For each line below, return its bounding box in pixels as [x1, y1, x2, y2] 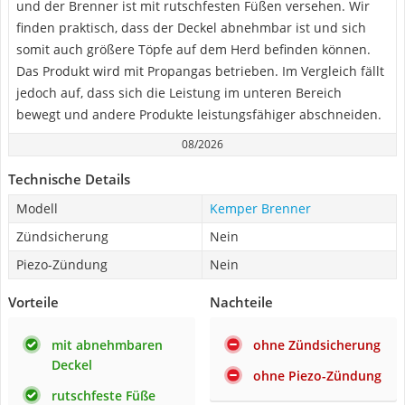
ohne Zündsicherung [253, 336, 381, 353]
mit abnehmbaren [52, 336, 163, 353]
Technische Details [8, 170, 130, 188]
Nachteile [210, 293, 273, 311]
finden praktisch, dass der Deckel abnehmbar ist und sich [16, 19, 366, 36]
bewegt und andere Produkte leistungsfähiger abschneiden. [16, 106, 381, 123]
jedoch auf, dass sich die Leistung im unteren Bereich [16, 84, 342, 101]
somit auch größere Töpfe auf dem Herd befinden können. [16, 41, 371, 58]
